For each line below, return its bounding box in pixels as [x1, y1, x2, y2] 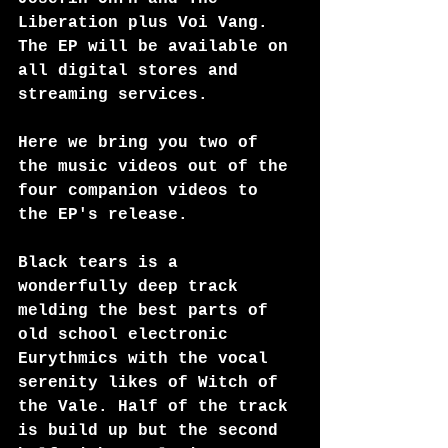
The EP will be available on [18, 38, 298, 56]
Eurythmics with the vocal [18, 350, 278, 368]
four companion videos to [18, 182, 268, 200]
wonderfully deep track [18, 278, 248, 296]
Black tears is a [18, 254, 188, 272]
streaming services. [18, 86, 208, 104]
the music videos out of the [18, 158, 298, 176]
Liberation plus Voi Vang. [18, 14, 278, 32]
